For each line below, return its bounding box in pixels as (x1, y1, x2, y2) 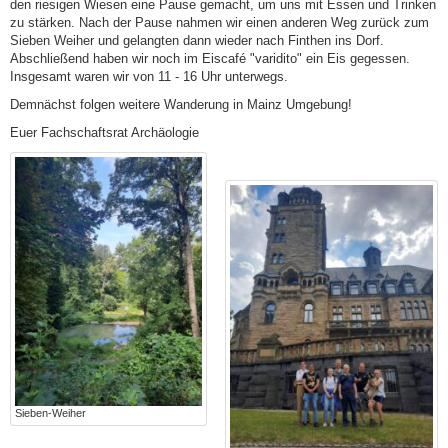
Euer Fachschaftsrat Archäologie (10, 124, 199, 140)
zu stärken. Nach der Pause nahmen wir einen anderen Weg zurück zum (10, 14, 429, 30)
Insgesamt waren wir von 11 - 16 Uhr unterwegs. (10, 68, 288, 84)
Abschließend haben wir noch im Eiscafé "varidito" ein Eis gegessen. (10, 50, 410, 66)
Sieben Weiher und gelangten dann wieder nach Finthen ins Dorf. (10, 32, 384, 48)
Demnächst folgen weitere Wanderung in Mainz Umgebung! (10, 96, 352, 112)
